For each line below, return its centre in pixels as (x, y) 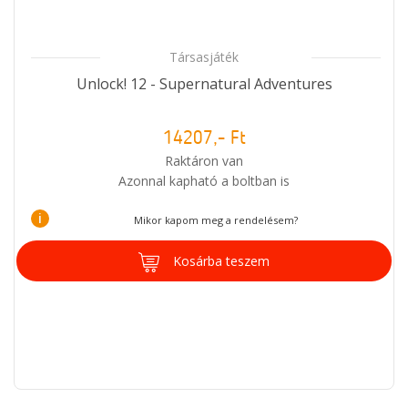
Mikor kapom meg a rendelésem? (215, 219)
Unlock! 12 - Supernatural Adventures (204, 83)
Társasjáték (204, 56)
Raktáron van (204, 160)
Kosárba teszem (221, 260)
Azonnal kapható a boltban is (204, 180)
